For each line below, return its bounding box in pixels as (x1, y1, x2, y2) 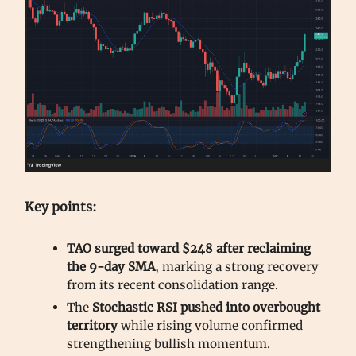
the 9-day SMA (67, 258, 155, 274)
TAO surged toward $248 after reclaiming (67, 240, 311, 256)
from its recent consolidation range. (67, 277, 278, 292)
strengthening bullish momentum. (67, 335, 270, 351)
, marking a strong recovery (155, 258, 319, 274)
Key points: (25, 198, 97, 215)
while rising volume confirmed (121, 317, 303, 333)
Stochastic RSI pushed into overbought (92, 299, 320, 315)
